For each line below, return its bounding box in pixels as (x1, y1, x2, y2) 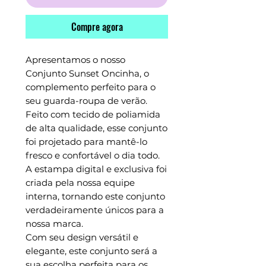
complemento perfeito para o (26, 81, 156, 93)
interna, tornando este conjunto (26, 191, 165, 202)
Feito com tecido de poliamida (26, 109, 160, 121)
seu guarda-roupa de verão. (26, 95, 147, 107)
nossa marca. (26, 218, 83, 230)
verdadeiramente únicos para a (26, 204, 164, 216)
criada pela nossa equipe (26, 177, 135, 189)
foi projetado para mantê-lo (26, 136, 147, 148)
